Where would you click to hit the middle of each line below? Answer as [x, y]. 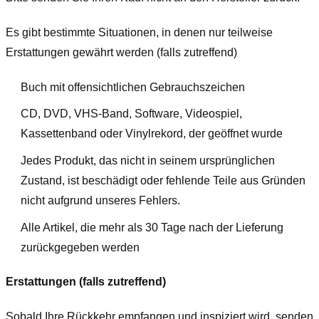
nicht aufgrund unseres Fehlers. [100, 200]
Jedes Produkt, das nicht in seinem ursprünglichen [147, 160]
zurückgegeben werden [80, 247]
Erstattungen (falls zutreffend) [86, 282]
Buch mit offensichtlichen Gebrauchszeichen [132, 87]
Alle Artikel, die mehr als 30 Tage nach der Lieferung [152, 227]
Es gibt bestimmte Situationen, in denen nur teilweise [139, 32]
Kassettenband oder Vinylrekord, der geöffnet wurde [151, 134]
